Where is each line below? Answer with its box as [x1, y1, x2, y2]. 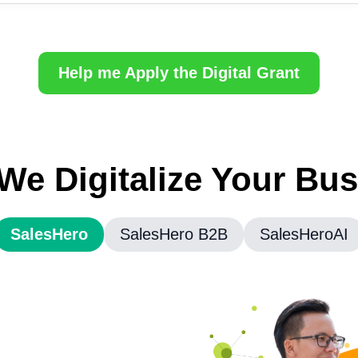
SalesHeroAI [259, 225, 348, 243]
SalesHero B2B [119, 225, 228, 243]
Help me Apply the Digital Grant [58, 64, 300, 82]
